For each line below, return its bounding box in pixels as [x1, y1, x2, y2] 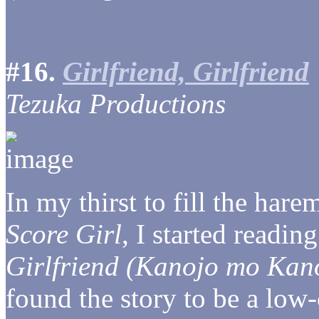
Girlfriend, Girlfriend [63, 56, 309, 87]
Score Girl [6, 218, 122, 249]
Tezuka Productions [6, 88, 226, 119]
